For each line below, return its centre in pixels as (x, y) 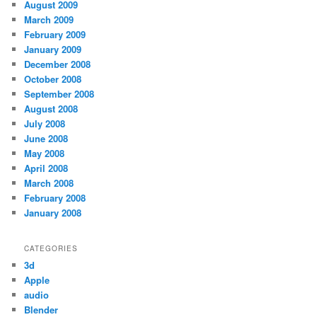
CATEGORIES (51, 248)
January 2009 (53, 50)
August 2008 (51, 109)
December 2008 (58, 64)
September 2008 (59, 94)
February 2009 (55, 35)
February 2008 (55, 198)
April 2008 (46, 168)
